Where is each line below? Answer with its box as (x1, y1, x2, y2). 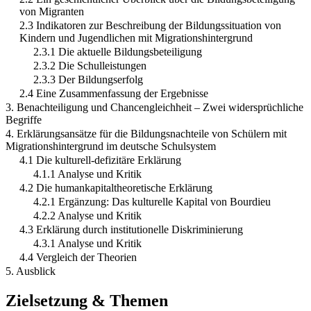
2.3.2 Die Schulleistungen (33, 60, 146, 72)
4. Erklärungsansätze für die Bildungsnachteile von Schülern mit (6, 128, 287, 140)
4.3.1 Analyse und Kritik (33, 237, 142, 250)
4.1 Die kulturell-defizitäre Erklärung (19, 154, 181, 167)
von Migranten (19, 6, 84, 18)
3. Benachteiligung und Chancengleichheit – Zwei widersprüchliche (6, 101, 303, 114)
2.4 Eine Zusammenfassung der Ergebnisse (19, 87, 208, 100)
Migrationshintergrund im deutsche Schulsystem (6, 140, 216, 153)
